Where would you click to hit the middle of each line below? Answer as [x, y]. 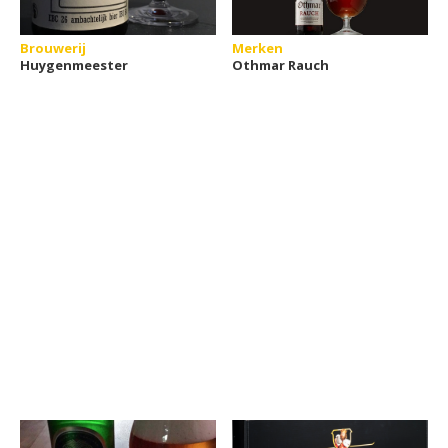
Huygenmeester [74, 65]
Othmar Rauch [281, 65]
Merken [258, 48]
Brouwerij [53, 48]
